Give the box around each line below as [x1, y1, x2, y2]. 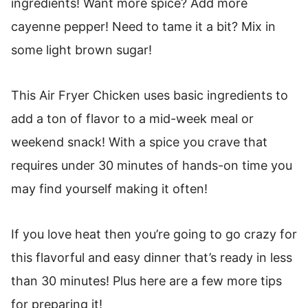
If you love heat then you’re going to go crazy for [11, 227, 297, 241]
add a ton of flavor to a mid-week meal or [11, 111, 254, 126]
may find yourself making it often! [11, 181, 208, 196]
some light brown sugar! [11, 43, 152, 57]
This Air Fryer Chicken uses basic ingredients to [11, 88, 288, 102]
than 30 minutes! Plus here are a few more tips [11, 274, 282, 288]
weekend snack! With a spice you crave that [11, 135, 267, 149]
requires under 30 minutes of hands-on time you [11, 158, 292, 173]
